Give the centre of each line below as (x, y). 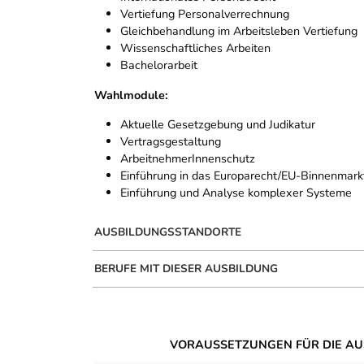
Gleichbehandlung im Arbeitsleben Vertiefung (239, 30)
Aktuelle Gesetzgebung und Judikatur (218, 124)
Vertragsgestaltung (171, 141)
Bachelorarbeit (159, 65)
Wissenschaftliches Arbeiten (195, 48)
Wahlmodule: (131, 95)
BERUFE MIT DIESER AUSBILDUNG (186, 268)
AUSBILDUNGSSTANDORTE (168, 232)
